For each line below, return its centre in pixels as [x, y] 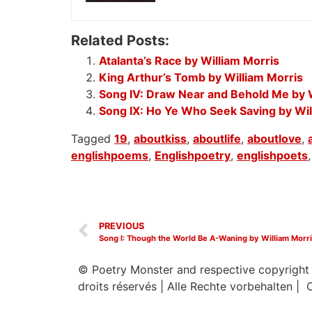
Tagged [93, 139]
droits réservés [119, 287]
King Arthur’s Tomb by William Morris [201, 78]
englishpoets [272, 156]
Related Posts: [120, 41]
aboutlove [274, 139]
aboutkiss [160, 139]
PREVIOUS [122, 226]
